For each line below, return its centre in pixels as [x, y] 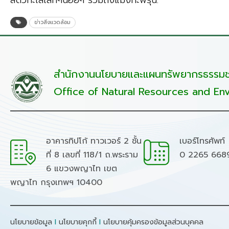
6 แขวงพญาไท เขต [82, 169]
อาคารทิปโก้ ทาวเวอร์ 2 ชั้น [94, 141]
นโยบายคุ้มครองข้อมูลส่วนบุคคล [153, 222]
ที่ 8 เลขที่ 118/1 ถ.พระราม [92, 155]
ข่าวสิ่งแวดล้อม [52, 22]
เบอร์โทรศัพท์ [202, 141]
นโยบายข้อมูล [31, 222]
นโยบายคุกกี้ [78, 222]
